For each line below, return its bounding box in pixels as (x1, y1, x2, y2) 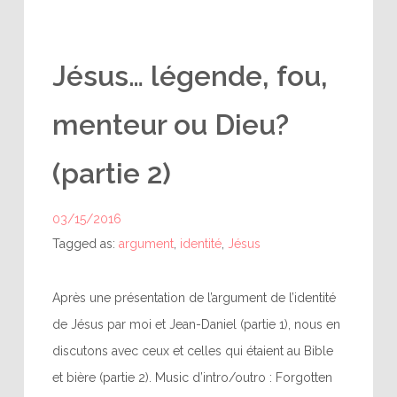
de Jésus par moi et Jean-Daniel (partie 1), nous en (51, 317, 340, 331)
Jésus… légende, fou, (51, 59, 328, 92)
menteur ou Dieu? (51, 108, 289, 141)
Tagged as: (51, 237, 119, 251)
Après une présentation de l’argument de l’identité (51, 291, 336, 305)
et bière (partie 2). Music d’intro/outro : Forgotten (51, 370, 332, 385)
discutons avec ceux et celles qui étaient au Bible (51, 344, 333, 358)
